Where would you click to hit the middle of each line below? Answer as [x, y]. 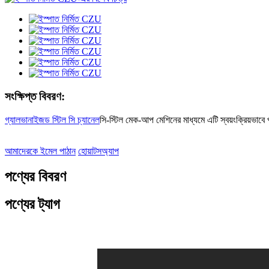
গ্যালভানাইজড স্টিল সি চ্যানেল [52, 119]
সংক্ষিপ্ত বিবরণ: [35, 96]
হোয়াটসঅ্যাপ [98, 151]
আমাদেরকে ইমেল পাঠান [40, 151]
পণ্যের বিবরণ [35, 176]
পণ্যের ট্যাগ [32, 204]
